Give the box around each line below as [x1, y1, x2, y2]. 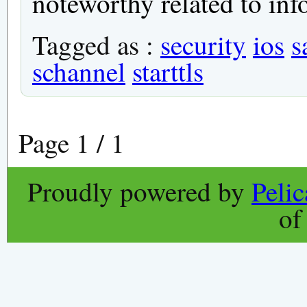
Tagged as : [32, 26, 160, 62]
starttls [132, 53, 204, 89]
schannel [32, 53, 125, 89]
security [160, 26, 246, 62]
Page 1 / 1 [18, 124, 125, 160]
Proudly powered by [27, 173, 251, 209]
